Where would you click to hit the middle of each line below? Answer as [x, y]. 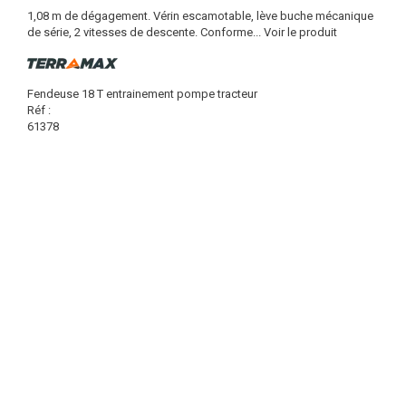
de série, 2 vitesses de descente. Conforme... [144, 32]
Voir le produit [300, 32]
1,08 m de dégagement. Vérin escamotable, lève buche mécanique [200, 16]
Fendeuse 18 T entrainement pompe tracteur [142, 94]
